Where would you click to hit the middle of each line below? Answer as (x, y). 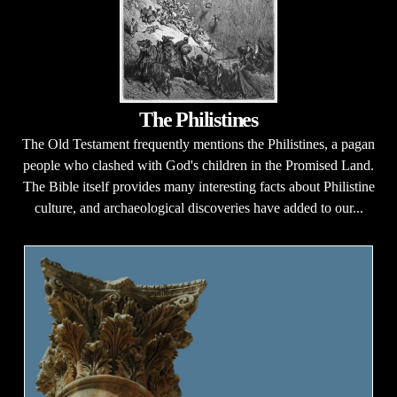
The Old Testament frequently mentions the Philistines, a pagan (198, 144)
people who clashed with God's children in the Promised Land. (198, 165)
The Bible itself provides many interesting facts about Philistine (198, 187)
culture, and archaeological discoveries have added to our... (198, 208)
